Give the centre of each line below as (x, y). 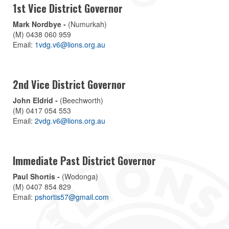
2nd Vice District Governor (69, 85)
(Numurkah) (86, 24)
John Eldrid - (35, 100)
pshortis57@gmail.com (72, 197)
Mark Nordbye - (39, 24)
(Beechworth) (81, 100)
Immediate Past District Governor (84, 161)
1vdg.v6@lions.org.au (70, 45)
